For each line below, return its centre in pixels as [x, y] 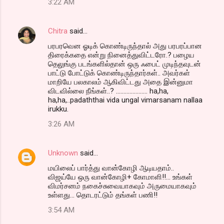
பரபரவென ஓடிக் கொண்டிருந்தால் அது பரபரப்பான [125, 46]
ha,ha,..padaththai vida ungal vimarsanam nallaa [125, 100]
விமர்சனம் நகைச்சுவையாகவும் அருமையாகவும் [122, 186]
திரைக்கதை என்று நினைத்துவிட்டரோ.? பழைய [121, 55]
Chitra [58, 31]
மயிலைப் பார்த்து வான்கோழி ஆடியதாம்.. [111, 168]
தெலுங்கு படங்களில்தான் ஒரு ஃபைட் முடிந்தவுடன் [124, 64]
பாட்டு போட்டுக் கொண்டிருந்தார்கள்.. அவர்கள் [119, 73]
